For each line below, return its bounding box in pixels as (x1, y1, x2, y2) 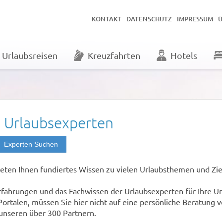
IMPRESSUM (177, 14, 214, 23)
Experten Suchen (3, 140, 58, 148)
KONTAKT (92, 14, 122, 23)
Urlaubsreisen (1, 50, 57, 61)
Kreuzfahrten (87, 50, 140, 61)
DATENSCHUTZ (126, 14, 172, 23)
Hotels (170, 50, 197, 61)
